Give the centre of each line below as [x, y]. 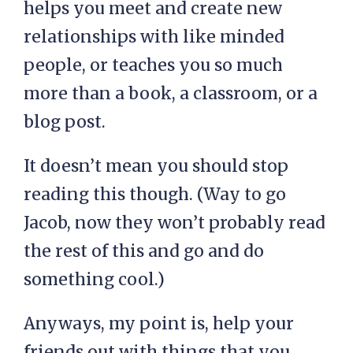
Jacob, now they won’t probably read [175, 223]
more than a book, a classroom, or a [171, 93]
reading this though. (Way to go [155, 194]
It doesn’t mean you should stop [156, 166]
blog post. [69, 122]
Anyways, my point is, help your [159, 323]
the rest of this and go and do [144, 251]
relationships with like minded [154, 37]
